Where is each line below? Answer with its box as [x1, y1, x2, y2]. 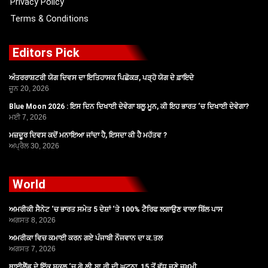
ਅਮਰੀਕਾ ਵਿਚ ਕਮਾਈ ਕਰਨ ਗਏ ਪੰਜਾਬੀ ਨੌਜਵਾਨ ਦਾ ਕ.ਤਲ [9, 234, 163, 242]
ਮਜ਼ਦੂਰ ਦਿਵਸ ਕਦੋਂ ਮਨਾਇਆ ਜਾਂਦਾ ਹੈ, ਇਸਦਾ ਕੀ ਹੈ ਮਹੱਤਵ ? [9, 131, 167, 139]
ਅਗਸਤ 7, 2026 [9, 245, 56, 253]
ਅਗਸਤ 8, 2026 [9, 216, 56, 224]
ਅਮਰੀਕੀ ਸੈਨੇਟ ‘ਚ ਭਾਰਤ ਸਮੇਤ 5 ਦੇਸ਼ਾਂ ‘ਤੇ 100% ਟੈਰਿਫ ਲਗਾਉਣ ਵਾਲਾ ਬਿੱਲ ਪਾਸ [9, 205, 223, 214]
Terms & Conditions [10, 13, 89, 24]
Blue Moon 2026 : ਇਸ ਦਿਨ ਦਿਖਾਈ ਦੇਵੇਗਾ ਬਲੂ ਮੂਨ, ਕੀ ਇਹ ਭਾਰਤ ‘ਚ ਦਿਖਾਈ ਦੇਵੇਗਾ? [9, 102, 249, 111]
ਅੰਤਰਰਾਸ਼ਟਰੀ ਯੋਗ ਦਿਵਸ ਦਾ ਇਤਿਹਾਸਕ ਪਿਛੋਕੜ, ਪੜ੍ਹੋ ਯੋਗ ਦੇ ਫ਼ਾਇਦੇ [9, 74, 194, 82]
